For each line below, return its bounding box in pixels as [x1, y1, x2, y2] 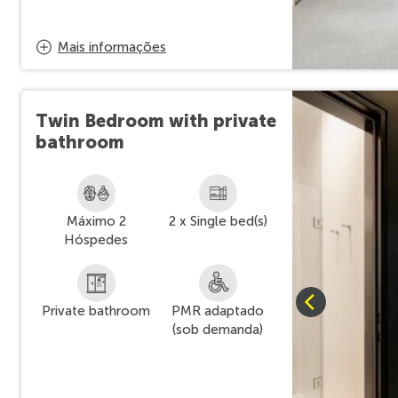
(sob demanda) [172, 322, 263, 338]
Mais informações [58, 39, 166, 55]
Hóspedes [64, 232, 129, 248]
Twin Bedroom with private [36, 110, 276, 131]
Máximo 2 [66, 213, 126, 229]
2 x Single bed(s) [168, 213, 267, 229]
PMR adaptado [171, 303, 264, 319]
